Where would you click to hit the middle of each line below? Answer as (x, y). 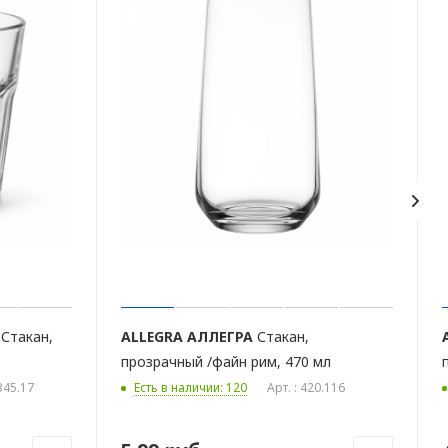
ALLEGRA (152, 337)
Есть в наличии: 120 (190, 388)
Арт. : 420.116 (306, 388)
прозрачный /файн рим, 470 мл (226, 362)
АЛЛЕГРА (220, 337)
